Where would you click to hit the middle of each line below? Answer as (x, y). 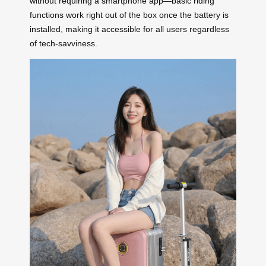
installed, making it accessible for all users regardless (129, 29)
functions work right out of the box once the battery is (129, 15)
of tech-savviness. (64, 44)
